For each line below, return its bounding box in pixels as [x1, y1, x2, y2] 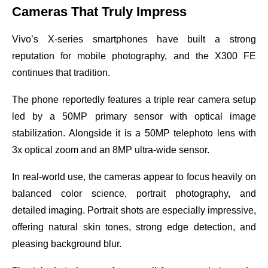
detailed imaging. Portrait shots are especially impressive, [12, 205, 256, 215]
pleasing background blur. [12, 238, 121, 249]
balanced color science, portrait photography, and [12, 188, 256, 199]
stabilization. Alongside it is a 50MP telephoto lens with [12, 127, 256, 138]
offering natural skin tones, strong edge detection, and [12, 221, 256, 232]
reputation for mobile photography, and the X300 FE [12, 50, 256, 61]
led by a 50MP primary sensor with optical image [12, 111, 256, 121]
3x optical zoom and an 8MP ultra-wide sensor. [12, 144, 209, 155]
